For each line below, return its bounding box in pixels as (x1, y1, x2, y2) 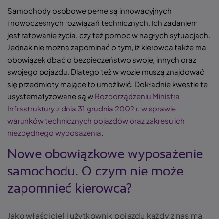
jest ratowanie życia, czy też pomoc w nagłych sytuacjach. (7, 30, 210, 40)
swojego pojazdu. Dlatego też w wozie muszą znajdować (7, 67, 204, 76)
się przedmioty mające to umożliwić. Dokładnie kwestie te (7, 79, 208, 88)
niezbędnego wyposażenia (7, 128, 101, 137)
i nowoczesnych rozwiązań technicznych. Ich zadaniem (7, 18, 198, 27)
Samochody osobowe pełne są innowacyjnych (7, 6, 172, 15)
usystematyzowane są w (7, 91, 95, 101)
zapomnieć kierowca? (7, 182, 135, 196)
